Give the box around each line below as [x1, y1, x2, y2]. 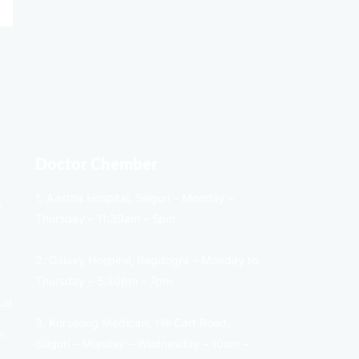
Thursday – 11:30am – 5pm [35, 212, 175, 226]
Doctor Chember [35, 154, 158, 174]
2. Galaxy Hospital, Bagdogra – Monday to [35, 253, 258, 268]
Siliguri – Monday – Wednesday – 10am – [35, 337, 248, 351]
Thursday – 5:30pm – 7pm [35, 274, 172, 288]
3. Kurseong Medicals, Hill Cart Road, [35, 316, 230, 330]
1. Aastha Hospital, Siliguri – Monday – [35, 191, 234, 205]
